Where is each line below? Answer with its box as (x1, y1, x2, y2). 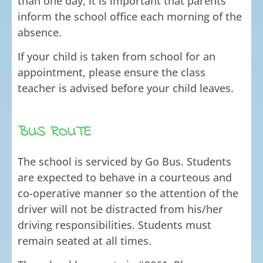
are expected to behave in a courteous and (18, 170, 232, 184)
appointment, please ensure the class (18, 65, 205, 80)
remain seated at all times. (18, 233, 151, 248)
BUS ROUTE (18, 122, 92, 143)
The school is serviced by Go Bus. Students (18, 154, 231, 168)
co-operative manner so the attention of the (18, 186, 238, 200)
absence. (18, 25, 62, 39)
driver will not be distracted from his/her (18, 201, 223, 216)
